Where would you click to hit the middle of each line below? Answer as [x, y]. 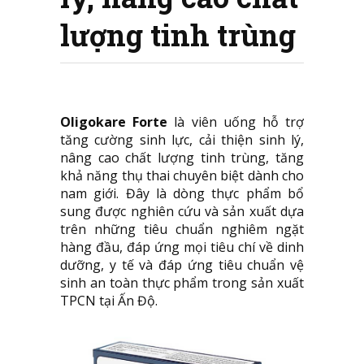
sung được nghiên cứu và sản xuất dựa [182, 211]
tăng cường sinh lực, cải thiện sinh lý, [182, 140]
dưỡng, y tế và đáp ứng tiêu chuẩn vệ [182, 265]
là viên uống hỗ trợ [236, 122]
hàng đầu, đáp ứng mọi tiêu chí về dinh [182, 247]
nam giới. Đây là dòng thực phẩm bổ [182, 193]
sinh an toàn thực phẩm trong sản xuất [182, 283]
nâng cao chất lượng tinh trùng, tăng [182, 158]
